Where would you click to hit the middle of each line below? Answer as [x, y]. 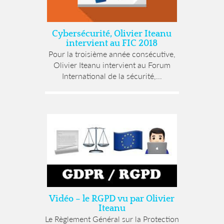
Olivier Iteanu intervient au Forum [112, 65]
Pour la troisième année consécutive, [112, 54]
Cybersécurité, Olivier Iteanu [112, 34]
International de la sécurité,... [112, 76]
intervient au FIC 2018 [112, 44]
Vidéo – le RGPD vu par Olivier [112, 199]
